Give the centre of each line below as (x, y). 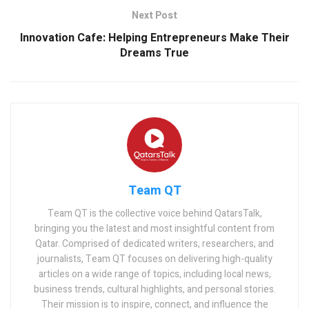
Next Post (154, 15)
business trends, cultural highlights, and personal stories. (154, 289)
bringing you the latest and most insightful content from (154, 228)
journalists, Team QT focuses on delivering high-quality (154, 259)
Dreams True (154, 53)
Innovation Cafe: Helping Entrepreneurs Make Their (154, 38)
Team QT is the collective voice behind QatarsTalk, (154, 213)
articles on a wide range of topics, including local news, (154, 274)
